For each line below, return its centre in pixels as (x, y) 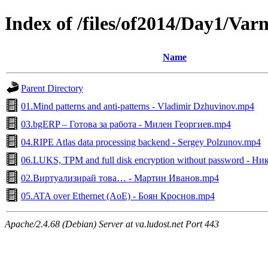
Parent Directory (52, 88)
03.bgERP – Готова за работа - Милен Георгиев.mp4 (126, 124)
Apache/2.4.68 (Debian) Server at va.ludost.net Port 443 (112, 224)
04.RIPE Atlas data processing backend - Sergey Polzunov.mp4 (141, 142)
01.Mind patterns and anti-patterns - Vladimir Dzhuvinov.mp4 (138, 106)
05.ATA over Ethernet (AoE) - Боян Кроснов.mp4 (118, 196)
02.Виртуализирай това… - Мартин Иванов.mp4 (120, 178)
